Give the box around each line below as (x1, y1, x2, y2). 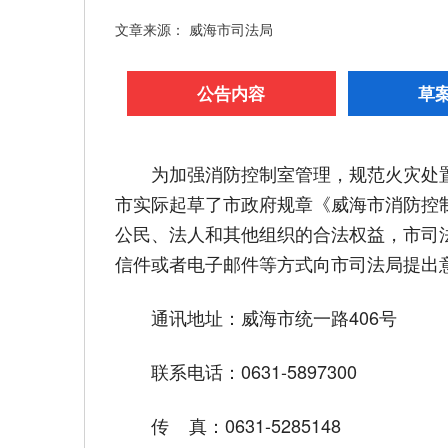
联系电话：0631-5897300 (151, 358, 357, 385)
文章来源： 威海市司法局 (115, 19, 273, 39)
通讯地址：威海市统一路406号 (151, 304, 397, 331)
